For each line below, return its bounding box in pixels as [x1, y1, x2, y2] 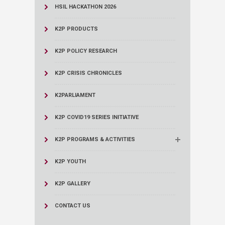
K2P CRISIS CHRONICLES [55, 70, 122, 76]
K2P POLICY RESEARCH [55, 48, 117, 54]
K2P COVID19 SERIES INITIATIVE [55, 114, 139, 121]
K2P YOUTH [55, 158, 86, 165]
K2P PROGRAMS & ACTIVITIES [55, 136, 135, 143]
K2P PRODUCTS [55, 26, 98, 32]
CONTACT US [55, 202, 90, 209]
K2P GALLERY [55, 180, 90, 187]
